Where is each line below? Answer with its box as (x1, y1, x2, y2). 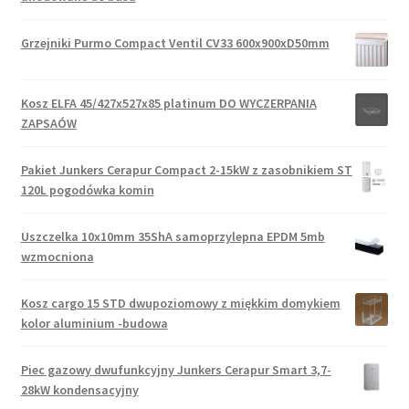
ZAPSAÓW (20, 114, 77, 131)
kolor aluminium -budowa (20, 314, 168, 331)
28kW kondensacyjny (20, 381, 139, 398)
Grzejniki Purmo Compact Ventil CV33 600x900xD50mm (20, 35, 330, 52)
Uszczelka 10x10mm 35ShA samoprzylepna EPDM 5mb (20, 227, 325, 245)
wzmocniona (20, 247, 94, 265)
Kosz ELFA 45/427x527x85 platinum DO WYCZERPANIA (20, 94, 317, 111)
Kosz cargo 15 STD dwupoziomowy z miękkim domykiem (20, 294, 341, 311)
